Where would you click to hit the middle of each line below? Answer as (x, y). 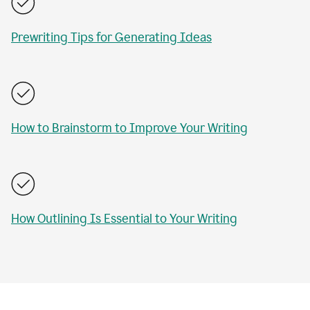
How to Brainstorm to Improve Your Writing (129, 128)
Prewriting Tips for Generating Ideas (111, 37)
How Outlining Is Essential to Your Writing (124, 219)
